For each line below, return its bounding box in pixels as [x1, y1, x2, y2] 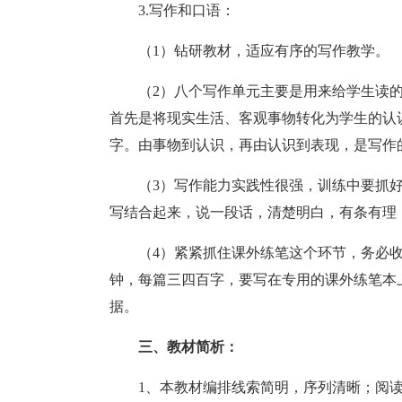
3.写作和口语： [138, 3, 235, 18]
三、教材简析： [138, 339, 239, 354]
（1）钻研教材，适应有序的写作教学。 [138, 43, 389, 58]
